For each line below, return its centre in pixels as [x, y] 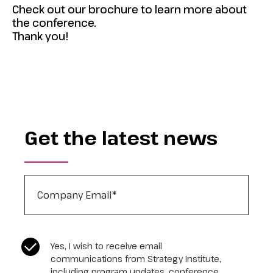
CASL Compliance [70, 245]
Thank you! [40, 36]
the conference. [54, 23]
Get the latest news [121, 138]
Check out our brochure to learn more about [129, 9]
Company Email [66, 180]
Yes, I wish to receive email [106, 246]
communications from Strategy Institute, [136, 259]
